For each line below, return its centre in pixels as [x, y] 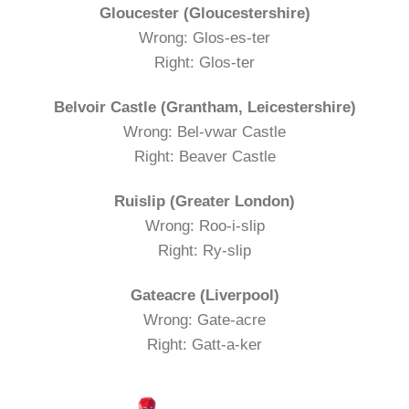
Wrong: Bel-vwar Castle [204, 131]
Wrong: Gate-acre [204, 320]
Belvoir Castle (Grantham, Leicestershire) [204, 107]
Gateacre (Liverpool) [204, 296]
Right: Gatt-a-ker [204, 345]
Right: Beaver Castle [204, 156]
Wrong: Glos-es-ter [204, 37]
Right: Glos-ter [204, 62]
